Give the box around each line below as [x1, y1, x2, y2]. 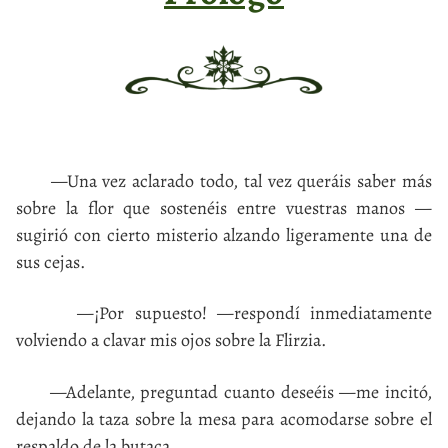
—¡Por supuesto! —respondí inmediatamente [16, 300, 432, 325]
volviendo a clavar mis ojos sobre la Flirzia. [16, 327, 326, 352]
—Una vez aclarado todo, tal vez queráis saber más [16, 168, 432, 193]
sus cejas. [16, 249, 85, 274]
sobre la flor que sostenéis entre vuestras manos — [16, 195, 432, 220]
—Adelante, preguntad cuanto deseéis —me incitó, [16, 379, 432, 404]
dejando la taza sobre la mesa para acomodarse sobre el [16, 406, 432, 431]
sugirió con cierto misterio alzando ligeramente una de [16, 222, 432, 247]
